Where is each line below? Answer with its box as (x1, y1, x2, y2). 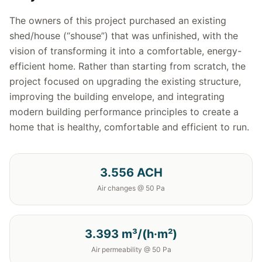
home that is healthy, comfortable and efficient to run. (9, 121, 249, 133)
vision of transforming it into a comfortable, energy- (9, 45, 242, 57)
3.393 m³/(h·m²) (85, 227, 177, 241)
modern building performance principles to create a (9, 106, 239, 118)
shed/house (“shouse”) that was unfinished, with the (9, 30, 238, 42)
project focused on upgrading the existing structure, (9, 75, 241, 87)
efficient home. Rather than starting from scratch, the (9, 60, 246, 72)
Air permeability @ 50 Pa (91, 245, 171, 254)
